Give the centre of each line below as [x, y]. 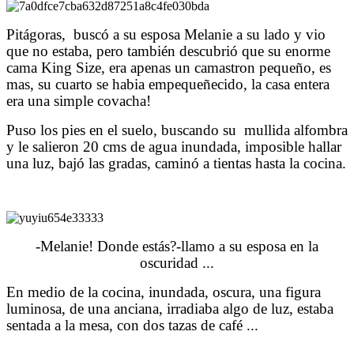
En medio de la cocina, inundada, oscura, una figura [164, 292]
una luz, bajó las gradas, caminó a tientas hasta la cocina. [176, 163]
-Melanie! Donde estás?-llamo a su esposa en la [177, 246]
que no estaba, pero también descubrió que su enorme [168, 51]
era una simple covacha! [79, 100]
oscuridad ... [177, 262]
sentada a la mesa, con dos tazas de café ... [132, 325]
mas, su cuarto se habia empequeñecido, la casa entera [168, 84]
